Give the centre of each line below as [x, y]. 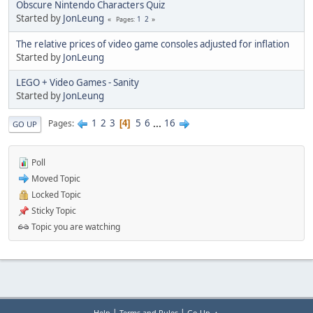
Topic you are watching [75, 226]
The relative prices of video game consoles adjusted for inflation [153, 44]
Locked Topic [55, 194]
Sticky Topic [53, 210]
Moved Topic [55, 178]
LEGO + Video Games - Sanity [78, 82]
